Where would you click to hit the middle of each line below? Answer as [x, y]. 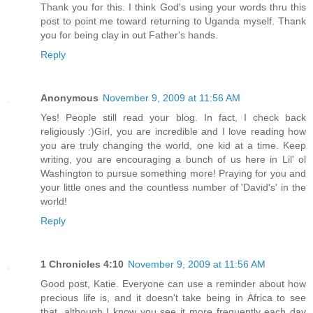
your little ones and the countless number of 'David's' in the [173, 188]
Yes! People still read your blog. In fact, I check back [173, 118]
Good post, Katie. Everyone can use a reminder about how [173, 284]
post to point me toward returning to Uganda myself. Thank [173, 21]
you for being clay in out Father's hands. [129, 35]
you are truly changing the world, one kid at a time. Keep [173, 146]
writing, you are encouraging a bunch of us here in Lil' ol [173, 160]
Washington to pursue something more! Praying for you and [173, 174]
